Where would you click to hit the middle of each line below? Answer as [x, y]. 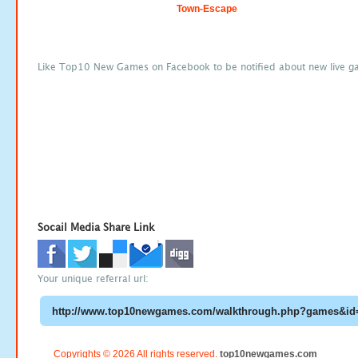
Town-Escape [207, 9]
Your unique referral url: [93, 279]
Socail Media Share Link [96, 227]
